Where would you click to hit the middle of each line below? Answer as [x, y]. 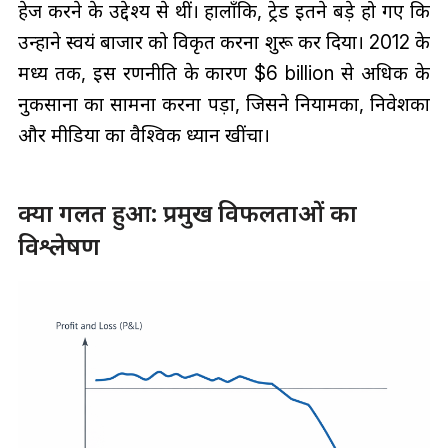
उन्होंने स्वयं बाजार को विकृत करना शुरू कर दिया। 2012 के [224, 41]
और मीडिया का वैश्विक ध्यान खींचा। [143, 134]
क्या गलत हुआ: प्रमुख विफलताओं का [187, 213]
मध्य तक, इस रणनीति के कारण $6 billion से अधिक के [224, 72]
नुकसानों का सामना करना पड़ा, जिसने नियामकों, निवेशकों [224, 103]
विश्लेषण [58, 246]
